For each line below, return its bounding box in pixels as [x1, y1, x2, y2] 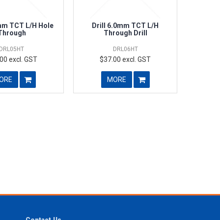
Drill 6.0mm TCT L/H [92, 21, 159, 29]
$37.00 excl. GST [100, 55, 151, 63]
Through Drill [103, 28, 147, 37]
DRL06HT [112, 45, 138, 53]
